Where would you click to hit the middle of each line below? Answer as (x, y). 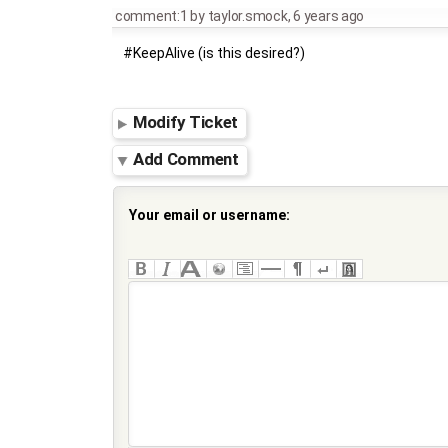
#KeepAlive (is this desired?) (214, 53)
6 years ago (329, 16)
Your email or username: (209, 215)
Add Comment (186, 159)
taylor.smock (247, 16)
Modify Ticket (186, 122)
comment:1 (151, 16)
